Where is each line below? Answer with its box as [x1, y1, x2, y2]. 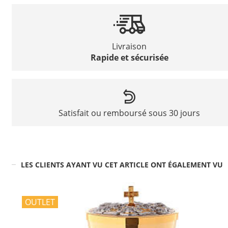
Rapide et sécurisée [90, 51, 168, 63]
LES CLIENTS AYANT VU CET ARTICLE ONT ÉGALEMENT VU [20, 159, 223, 169]
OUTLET [25, 196, 55, 208]
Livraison [112, 40, 147, 52]
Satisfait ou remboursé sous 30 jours [59, 107, 200, 119]
